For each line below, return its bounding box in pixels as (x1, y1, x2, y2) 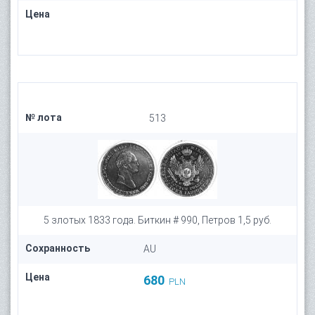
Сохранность (25, 243, 90, 254)
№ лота (25, 112, 62, 123)
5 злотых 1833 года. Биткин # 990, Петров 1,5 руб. (44, 214, 271, 226)
